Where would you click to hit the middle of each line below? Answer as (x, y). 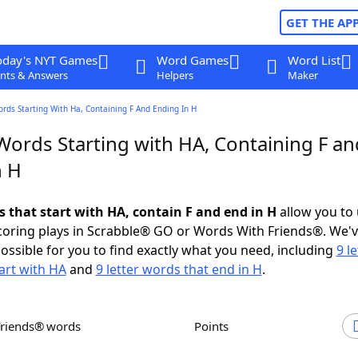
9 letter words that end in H (179, 269)
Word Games (192, 60)
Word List (314, 60)
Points (215, 326)
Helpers (175, 75)
